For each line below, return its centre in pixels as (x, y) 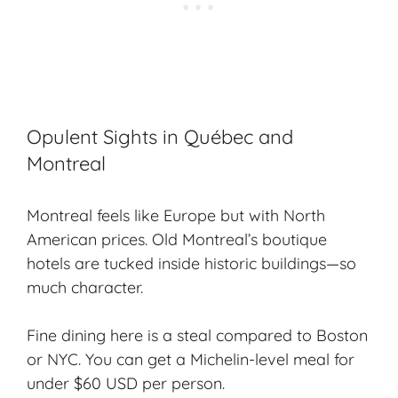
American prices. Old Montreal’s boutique (177, 239)
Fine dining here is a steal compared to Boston (197, 335)
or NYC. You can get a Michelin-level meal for (191, 359)
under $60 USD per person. (126, 383)
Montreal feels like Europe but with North (176, 215)
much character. (85, 287)
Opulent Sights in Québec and (160, 136)
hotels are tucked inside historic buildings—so (191, 263)
